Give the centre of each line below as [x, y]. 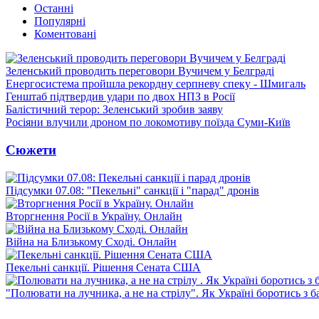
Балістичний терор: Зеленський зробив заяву [114, 110]
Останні [54, 9]
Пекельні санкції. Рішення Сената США [103, 267]
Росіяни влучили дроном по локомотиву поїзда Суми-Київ [148, 122]
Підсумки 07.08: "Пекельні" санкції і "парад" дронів [132, 190]
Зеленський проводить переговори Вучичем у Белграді [140, 71]
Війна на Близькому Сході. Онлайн [91, 241]
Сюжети [31, 150]
